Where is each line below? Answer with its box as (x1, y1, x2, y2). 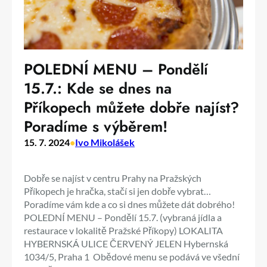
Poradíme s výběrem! (24, 115, 167, 137)
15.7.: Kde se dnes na (24, 77, 172, 99)
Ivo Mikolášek (75, 136, 135, 148)
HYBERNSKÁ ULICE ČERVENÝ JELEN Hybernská (24, 237, 228, 249)
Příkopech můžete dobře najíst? (24, 96, 239, 118)
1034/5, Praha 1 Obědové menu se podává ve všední (24, 250, 240, 262)
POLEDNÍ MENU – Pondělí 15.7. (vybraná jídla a (24, 211, 222, 223)
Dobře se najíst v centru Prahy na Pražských (24, 172, 201, 184)
